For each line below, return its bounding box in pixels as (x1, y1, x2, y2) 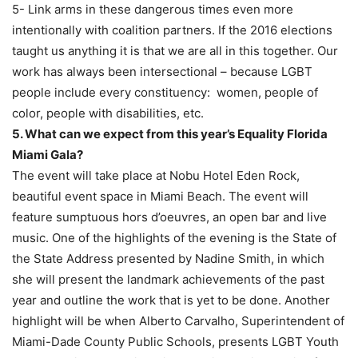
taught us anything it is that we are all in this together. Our (12, 42, 338, 58)
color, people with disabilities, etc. (12, 105, 204, 121)
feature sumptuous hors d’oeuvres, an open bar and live (12, 209, 327, 225)
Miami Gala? (12, 146, 83, 162)
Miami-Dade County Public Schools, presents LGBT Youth (12, 333, 339, 349)
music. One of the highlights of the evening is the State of (12, 229, 336, 245)
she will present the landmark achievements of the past (12, 271, 324, 287)
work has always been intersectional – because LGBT (12, 63, 312, 79)
